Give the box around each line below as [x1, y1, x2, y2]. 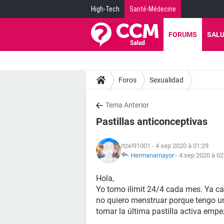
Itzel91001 [121, 142, 150, 149]
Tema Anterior [105, 101, 149, 109]
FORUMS [168, 30, 197, 38]
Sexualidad [149, 75, 183, 84]
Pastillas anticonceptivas [96, 115, 207, 127]
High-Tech [91, 5, 119, 13]
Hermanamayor [130, 151, 174, 159]
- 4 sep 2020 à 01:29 [150, 142, 208, 149]
